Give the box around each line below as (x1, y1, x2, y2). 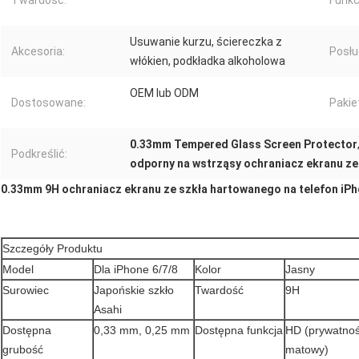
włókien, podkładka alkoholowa (130, 54, 285, 68)
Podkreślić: (11, 147, 67, 161)
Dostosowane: (11, 96, 86, 110)
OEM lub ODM (130, 87, 199, 100)
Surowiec (2, 284, 49, 297)
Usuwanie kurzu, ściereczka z (130, 35, 282, 49)
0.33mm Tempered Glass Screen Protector (130, 138, 357, 151)
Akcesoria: (11, 45, 65, 58)
